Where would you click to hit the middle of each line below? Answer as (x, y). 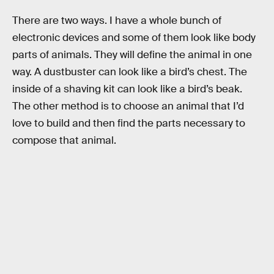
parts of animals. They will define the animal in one (132, 54)
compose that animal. (64, 140)
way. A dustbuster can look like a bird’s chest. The (130, 72)
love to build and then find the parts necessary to (129, 123)
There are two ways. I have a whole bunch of (117, 20)
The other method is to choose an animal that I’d (128, 106)
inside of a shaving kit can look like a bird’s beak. (127, 89)
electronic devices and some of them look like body (134, 37)
